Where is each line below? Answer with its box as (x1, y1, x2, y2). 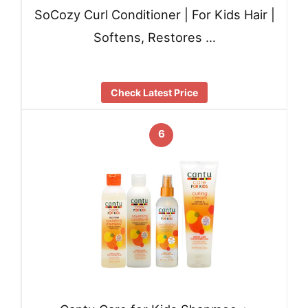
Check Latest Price (111, 87, 198, 99)
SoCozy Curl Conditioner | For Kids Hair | (34, 7, 275, 23)
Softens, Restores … (93, 30, 216, 45)
